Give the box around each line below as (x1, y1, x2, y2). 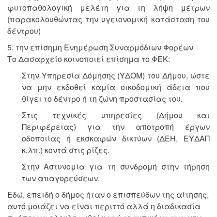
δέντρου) (7, 25, 41, 37)
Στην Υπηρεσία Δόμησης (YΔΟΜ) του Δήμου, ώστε (22, 70, 210, 81)
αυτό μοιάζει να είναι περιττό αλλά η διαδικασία (7, 201, 201, 212)
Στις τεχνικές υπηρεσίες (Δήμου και (22, 109, 210, 121)
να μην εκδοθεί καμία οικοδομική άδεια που (22, 81, 210, 93)
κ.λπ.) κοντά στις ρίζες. (22, 144, 109, 156)
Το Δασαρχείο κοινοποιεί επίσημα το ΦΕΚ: (7, 53, 170, 65)
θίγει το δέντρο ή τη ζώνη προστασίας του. (22, 93, 183, 105)
